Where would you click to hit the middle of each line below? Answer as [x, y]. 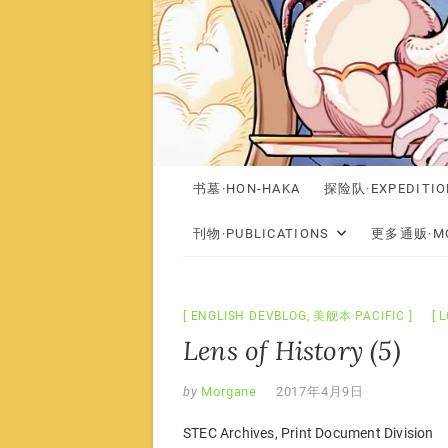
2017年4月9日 [320, 391]
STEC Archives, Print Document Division [308, 432]
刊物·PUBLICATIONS [261, 233]
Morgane [227, 391]
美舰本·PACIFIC [359, 315]
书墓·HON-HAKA [247, 188]
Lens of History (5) [292, 350]
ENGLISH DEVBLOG [248, 315]
